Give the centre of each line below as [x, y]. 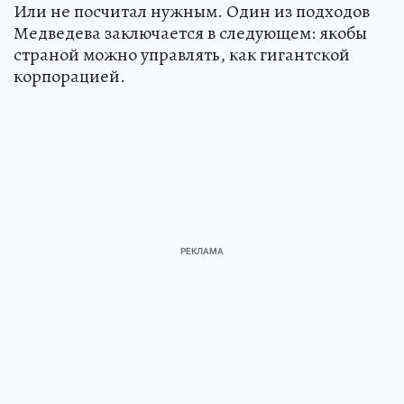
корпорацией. [69, 76]
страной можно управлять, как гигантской [182, 54]
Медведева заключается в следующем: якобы [190, 32]
